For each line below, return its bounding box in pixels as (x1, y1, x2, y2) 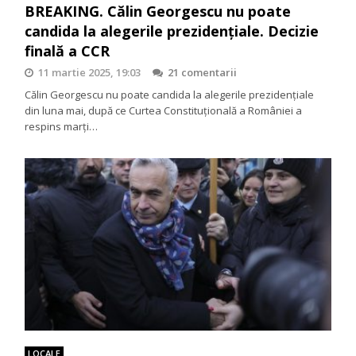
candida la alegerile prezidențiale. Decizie (25, 21, 319, 41)
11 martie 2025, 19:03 (38, 64, 141, 79)
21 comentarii (168, 64, 238, 79)
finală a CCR (25, 41, 110, 60)
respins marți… (25, 118, 99, 133)
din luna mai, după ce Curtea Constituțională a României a (25, 103, 303, 118)
